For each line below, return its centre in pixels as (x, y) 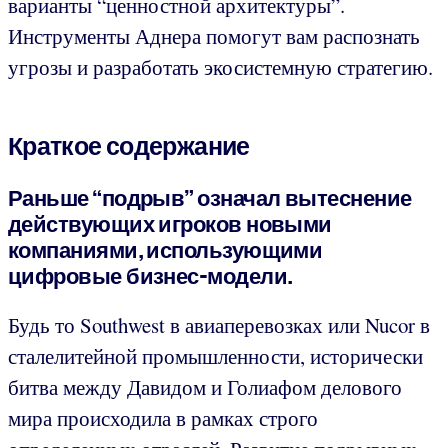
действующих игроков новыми (170, 223)
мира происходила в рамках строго (163, 418)
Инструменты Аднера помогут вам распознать (214, 35)
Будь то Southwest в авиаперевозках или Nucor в (219, 325)
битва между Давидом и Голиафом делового (205, 387)
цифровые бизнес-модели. (150, 275)
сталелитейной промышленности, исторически (215, 356)
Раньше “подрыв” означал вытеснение (210, 197)
